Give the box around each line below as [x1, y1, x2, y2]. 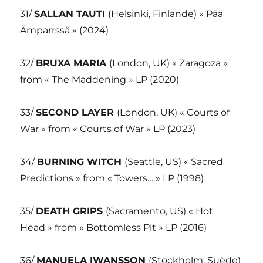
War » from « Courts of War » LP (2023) [20, 123, 196, 135]
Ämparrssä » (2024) [20, 25, 109, 36]
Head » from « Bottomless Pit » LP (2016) [20, 222, 207, 234]
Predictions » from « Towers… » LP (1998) [20, 173, 204, 184]
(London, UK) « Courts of [117, 107, 230, 119]
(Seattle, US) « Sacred [124, 156, 224, 168]
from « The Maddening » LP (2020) [20, 74, 180, 86]
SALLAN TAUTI [34, 8, 109, 20]
